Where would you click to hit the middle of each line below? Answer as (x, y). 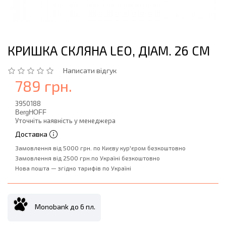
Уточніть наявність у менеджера (65, 121)
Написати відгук (90, 70)
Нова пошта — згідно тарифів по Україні (73, 168)
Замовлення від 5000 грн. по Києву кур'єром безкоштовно (100, 148)
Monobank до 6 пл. (65, 207)
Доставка (31, 134)
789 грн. (44, 86)
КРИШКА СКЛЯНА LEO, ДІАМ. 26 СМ (109, 50)
